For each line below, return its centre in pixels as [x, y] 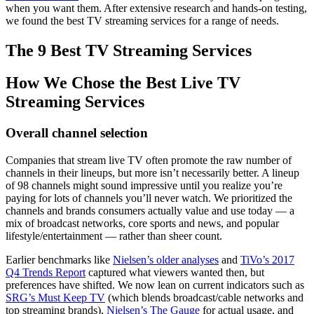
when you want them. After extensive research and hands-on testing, [156, 8]
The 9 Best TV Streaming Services [129, 50]
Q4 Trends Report [46, 273]
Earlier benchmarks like [59, 260]
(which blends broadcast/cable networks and [204, 298]
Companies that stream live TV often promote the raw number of [149, 161]
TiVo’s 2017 [267, 260]
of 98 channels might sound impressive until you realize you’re [144, 186]
